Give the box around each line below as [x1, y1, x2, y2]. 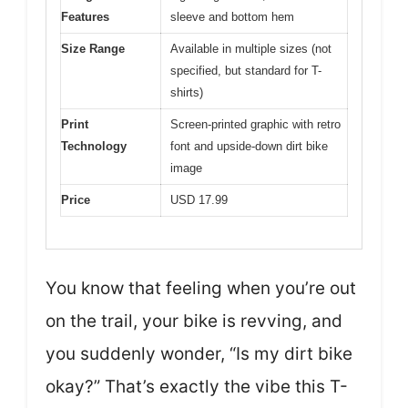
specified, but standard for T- [170, 64, 321, 77]
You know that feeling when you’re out [46, 277, 356, 299]
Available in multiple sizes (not [170, 42, 331, 56]
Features [61, 10, 109, 24]
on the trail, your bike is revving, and [46, 310, 342, 331]
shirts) [170, 86, 203, 99]
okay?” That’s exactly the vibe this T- [46, 375, 348, 397]
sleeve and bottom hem [170, 10, 294, 24]
